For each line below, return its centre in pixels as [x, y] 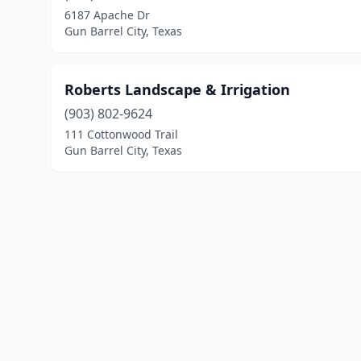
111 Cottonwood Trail [121, 134]
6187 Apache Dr [107, 15]
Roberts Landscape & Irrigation [177, 89]
